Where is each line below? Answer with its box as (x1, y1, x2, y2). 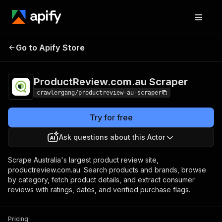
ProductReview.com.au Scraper (34, 76, 188, 88)
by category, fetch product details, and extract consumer (8, 175, 195, 184)
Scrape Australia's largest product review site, (8, 156, 159, 164)
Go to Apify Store (16, 43, 85, 53)
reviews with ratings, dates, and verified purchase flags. (8, 185, 190, 194)
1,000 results (168, 50, 207, 58)
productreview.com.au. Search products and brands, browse (8, 166, 206, 174)
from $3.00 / (168, 42, 206, 50)
